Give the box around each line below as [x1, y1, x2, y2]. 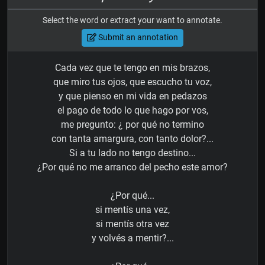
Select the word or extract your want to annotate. [43, 15, 222, 25]
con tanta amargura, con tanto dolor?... [51, 132, 214, 144]
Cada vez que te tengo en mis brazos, [55, 62, 210, 73]
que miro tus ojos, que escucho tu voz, [53, 76, 212, 88]
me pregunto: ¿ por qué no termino [61, 118, 204, 130]
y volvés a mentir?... [91, 232, 174, 244]
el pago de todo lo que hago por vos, [57, 104, 208, 116]
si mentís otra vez [96, 218, 169, 230]
